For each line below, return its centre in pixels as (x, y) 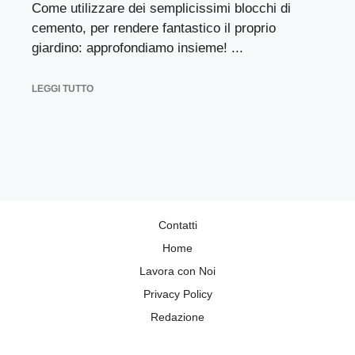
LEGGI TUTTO (63, 89)
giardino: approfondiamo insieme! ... (137, 48)
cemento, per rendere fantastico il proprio (154, 28)
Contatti (177, 225)
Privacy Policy (177, 294)
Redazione (177, 317)
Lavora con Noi (177, 271)
